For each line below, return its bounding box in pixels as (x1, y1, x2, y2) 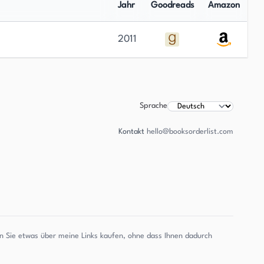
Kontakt (118, 128, 144, 136)
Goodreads (150, 1, 194, 10)
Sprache (140, 102, 167, 110)
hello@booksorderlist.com (147, 128, 233, 136)
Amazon (207, 1, 240, 10)
